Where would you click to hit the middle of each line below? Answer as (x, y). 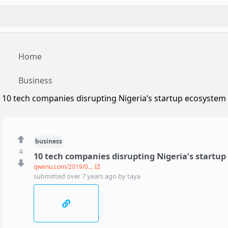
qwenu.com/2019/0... (64, 166)
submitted (50, 176)
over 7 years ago (92, 176)
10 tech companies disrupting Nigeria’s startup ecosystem (114, 98)
